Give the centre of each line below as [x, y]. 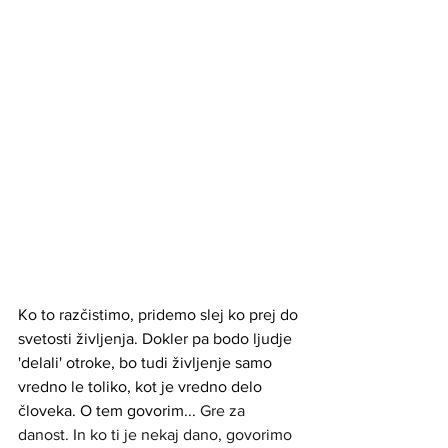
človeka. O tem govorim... [107, 410]
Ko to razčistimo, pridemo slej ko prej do [160, 314]
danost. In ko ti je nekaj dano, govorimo [157, 434]
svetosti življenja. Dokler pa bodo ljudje [157, 338]
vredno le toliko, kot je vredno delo [142, 386]
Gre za [222, 410]
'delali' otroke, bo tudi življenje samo [147, 362]
